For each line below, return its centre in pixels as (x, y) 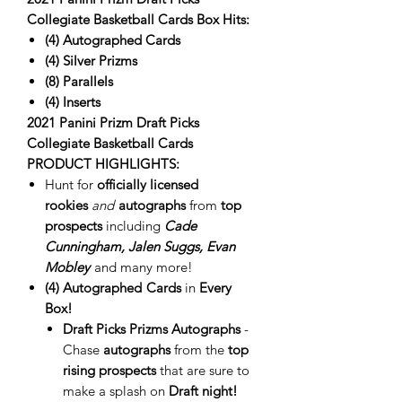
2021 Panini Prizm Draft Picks (113, 123)
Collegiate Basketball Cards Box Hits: (138, 20)
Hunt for (71, 185)
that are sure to (205, 371)
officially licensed (148, 185)
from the (199, 350)
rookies (66, 205)
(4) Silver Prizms (91, 61)
